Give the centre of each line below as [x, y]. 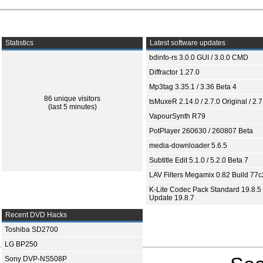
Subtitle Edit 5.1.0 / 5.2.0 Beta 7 [199, 160]
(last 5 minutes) [72, 107]
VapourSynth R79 [177, 116]
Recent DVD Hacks [35, 215]
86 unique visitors [72, 99]
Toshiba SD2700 [31, 230]
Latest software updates [187, 43]
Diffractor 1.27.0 [174, 72]
